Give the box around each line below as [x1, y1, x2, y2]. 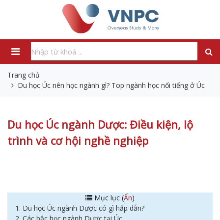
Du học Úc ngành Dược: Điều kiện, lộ [7, 117, 193, 132]
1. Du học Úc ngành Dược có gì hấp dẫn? [15, 203, 144, 213]
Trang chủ [7, 70, 40, 80]
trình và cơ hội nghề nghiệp [7, 133, 148, 148]
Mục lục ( [92, 193, 124, 202]
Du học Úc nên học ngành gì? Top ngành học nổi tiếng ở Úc [18, 81, 205, 90]
